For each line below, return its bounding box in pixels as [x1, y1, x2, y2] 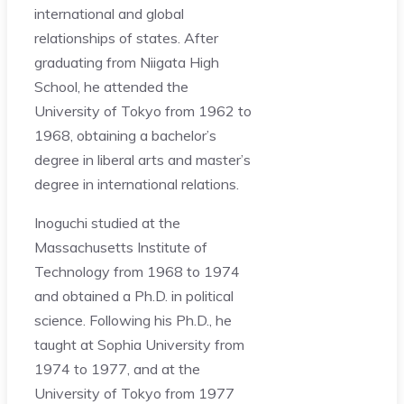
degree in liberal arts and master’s [34, 150, 251, 169]
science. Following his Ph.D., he [34, 310, 232, 329]
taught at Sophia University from [34, 335, 244, 353]
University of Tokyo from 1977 [34, 383, 234, 402]
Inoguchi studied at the [34, 213, 180, 232]
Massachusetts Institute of [34, 237, 207, 256]
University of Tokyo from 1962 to [34, 101, 252, 120]
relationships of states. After [34, 28, 218, 47]
